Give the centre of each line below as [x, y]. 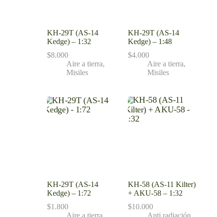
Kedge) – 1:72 [69, 193]
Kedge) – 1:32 [69, 42]
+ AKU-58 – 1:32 [155, 193]
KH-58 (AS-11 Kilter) [162, 184]
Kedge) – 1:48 [150, 42]
